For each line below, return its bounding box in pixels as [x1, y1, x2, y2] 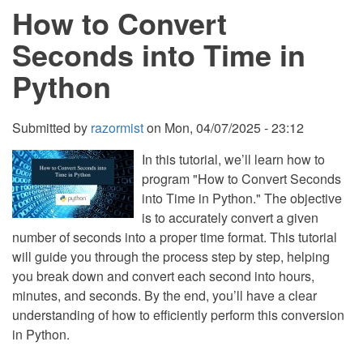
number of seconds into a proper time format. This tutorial [12, 228, 337, 246]
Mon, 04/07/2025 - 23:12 [164, 118, 304, 137]
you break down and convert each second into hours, [12, 267, 314, 285]
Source [68, 58, 96, 71]
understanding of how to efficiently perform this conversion [12, 305, 344, 324]
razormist [91, 118, 143, 137]
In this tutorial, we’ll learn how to [142, 150, 325, 169]
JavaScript [68, 31, 110, 44]
